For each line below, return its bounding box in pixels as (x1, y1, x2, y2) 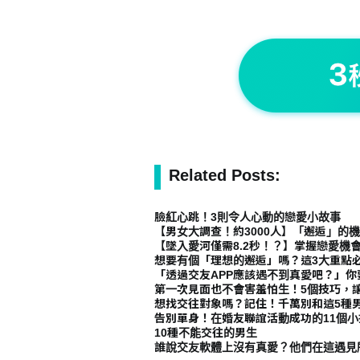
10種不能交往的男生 (154, 326, 257, 339)
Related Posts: (169, 166, 280, 184)
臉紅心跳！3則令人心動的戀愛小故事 (154, 211, 341, 223)
